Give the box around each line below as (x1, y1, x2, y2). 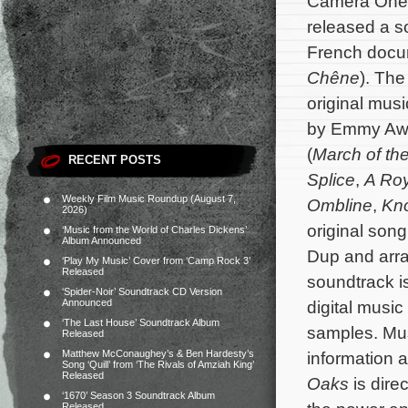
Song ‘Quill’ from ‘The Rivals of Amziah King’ (62, 359, 254, 370)
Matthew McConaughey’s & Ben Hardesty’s (62, 348, 254, 359)
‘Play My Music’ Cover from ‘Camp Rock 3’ (62, 255, 250, 266)
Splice (307, 169, 355, 189)
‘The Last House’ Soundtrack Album (62, 317, 219, 328)
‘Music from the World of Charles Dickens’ (62, 224, 247, 235)
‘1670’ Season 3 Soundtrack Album (62, 390, 215, 401)
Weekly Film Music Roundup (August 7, (62, 193, 236, 204)
